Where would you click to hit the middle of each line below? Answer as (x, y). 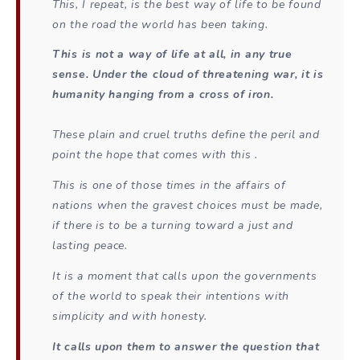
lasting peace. (90, 246)
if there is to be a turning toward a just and (173, 226)
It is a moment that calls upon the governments (185, 276)
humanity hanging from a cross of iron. (163, 95)
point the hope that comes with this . (155, 155)
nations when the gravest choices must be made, (188, 206)
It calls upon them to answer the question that (186, 346)
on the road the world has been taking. (160, 24)
